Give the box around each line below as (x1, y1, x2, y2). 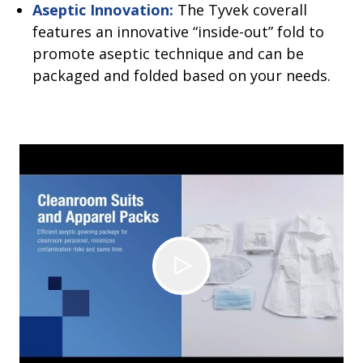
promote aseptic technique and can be (32, 44, 304, 64)
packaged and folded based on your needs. (32, 66, 331, 86)
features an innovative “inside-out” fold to (32, 22, 324, 42)
